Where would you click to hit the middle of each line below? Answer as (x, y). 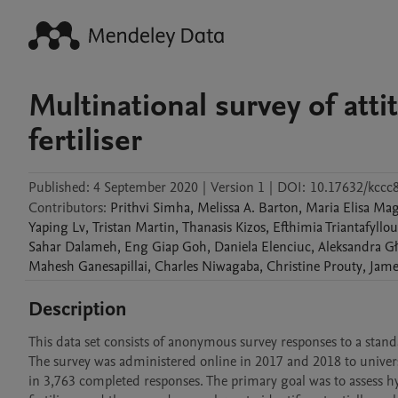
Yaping (48, 227)
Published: (59, 187)
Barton (279, 208)
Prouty (343, 267)
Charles (176, 267)
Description (78, 309)
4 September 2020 (146, 187)
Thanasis (207, 227)
